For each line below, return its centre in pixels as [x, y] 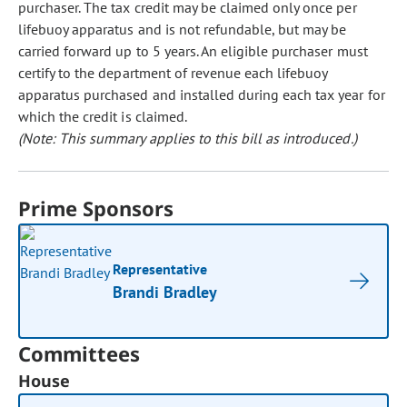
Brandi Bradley [165, 292]
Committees [79, 353]
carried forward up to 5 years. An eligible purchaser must [193, 51]
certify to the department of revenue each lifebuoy [173, 73]
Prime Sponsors [96, 208]
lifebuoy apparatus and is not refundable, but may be [183, 29]
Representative [160, 269]
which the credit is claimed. [103, 116]
